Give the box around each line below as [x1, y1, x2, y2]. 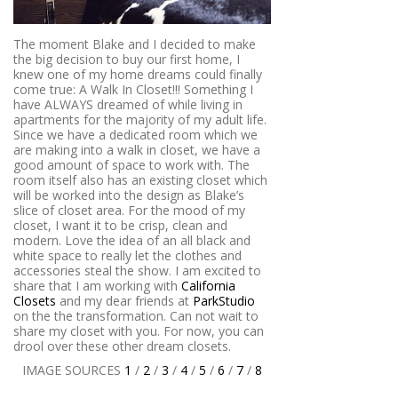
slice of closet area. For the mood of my [13, 201, 245, 219]
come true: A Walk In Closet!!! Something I [13, 80, 253, 98]
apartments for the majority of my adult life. [13, 110, 267, 128]
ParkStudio [193, 291, 255, 309]
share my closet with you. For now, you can [13, 322, 264, 339]
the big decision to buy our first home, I [13, 50, 240, 68]
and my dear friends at [56, 291, 193, 309]
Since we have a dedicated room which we [13, 125, 258, 143]
